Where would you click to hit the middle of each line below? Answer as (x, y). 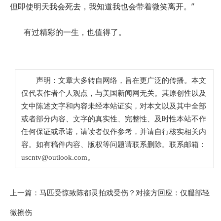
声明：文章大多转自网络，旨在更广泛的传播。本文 (114, 81)
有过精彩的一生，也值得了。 (75, 32)
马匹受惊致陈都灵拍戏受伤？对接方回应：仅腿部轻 (125, 193)
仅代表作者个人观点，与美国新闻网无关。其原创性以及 (114, 93)
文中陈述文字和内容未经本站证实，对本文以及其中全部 (114, 106)
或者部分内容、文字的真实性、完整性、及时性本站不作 (114, 119)
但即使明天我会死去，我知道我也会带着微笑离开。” (102, 7)
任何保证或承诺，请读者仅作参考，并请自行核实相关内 (114, 132)
